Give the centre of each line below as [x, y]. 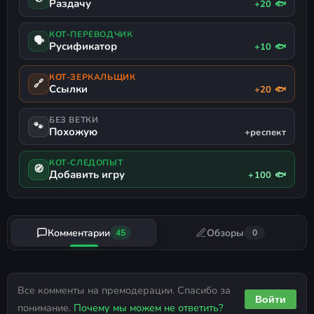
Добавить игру [87, 175]
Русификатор [83, 47]
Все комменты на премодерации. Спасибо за [124, 291]
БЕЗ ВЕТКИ [74, 120]
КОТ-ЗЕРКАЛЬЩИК [93, 77]
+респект [265, 133]
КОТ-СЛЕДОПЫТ [86, 163]
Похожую [73, 132]
